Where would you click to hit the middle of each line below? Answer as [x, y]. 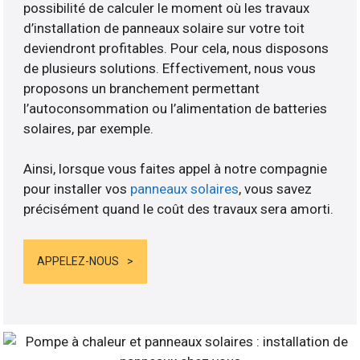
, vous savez [276, 188]
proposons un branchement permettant [142, 88]
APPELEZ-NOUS [78, 262]
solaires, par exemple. [89, 128]
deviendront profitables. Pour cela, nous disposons [176, 48]
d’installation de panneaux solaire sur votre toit [164, 28]
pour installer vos [77, 188]
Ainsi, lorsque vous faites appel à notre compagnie [176, 168]
